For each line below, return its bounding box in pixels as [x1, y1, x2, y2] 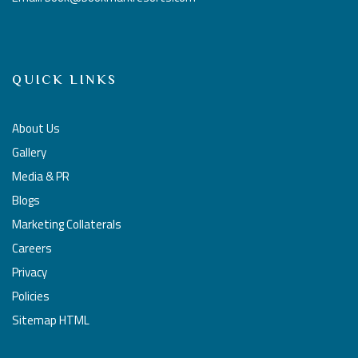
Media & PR [12, 166, 70, 185]
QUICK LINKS [12, 70, 117, 91]
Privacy [12, 262, 47, 281]
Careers [12, 238, 52, 257]
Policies [12, 286, 50, 305]
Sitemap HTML [12, 310, 89, 329]
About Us [12, 118, 60, 137]
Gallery [12, 142, 46, 161]
